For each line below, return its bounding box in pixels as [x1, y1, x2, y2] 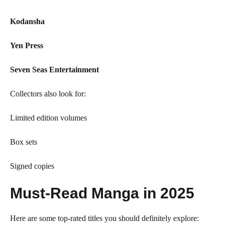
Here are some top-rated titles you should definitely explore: [10, 214, 199, 222]
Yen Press [10, 41, 43, 50]
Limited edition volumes [10, 114, 87, 122]
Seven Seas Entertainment [10, 65, 99, 74]
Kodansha [10, 17, 45, 26]
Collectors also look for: [10, 89, 86, 98]
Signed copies [10, 162, 54, 170]
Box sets [10, 138, 37, 146]
